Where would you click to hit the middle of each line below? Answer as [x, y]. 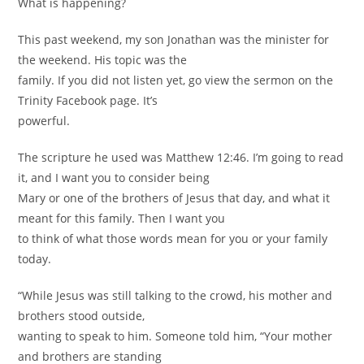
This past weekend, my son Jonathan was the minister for [174, 39]
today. [35, 259]
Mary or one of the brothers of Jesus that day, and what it [174, 198]
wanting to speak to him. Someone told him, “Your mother [175, 336]
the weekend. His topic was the [103, 60]
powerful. [44, 121]
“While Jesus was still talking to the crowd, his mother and [175, 295]
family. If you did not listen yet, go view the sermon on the [176, 80]
